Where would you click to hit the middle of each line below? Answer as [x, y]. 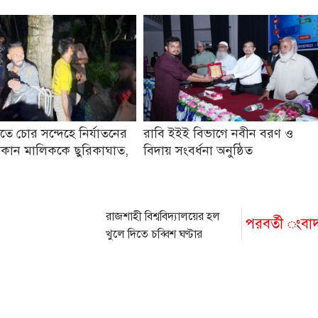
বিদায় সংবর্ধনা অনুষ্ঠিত [198, 150]
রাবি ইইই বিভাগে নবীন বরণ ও [219, 133]
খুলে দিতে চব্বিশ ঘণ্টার [154, 234]
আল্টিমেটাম [131, 252]
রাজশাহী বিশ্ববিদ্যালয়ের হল [163, 216]
